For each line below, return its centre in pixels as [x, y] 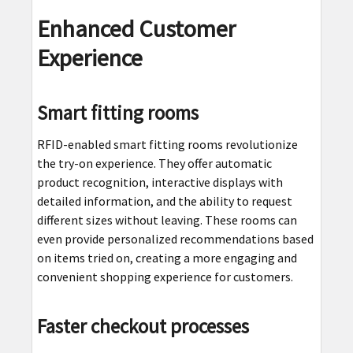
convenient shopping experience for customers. [165, 276]
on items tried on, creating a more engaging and [167, 257]
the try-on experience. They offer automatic [154, 163]
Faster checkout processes [143, 326]
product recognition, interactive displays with [160, 182]
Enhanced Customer [136, 28]
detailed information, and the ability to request [164, 201]
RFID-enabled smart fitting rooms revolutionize [167, 144]
